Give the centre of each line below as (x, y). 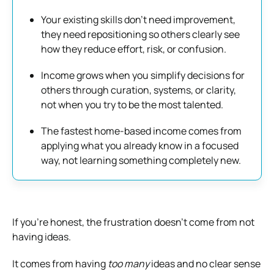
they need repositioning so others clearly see (140, 34)
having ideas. (42, 236)
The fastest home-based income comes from (141, 131)
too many (128, 263)
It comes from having (60, 263)
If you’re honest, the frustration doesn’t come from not (133, 222)
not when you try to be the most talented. (132, 104)
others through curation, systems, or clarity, (139, 90)
